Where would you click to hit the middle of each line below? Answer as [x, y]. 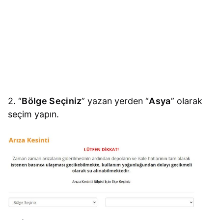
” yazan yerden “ [115, 101]
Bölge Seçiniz [52, 101]
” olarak [186, 101]
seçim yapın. [34, 114]
